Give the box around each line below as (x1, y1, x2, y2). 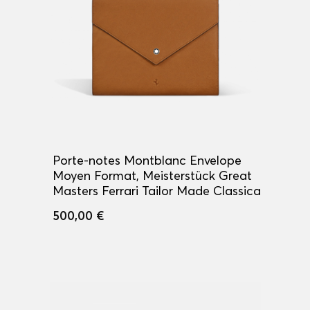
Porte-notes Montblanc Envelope (53, 152, 241, 169)
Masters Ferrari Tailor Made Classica (53, 183, 261, 199)
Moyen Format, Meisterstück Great (53, 167, 252, 184)
